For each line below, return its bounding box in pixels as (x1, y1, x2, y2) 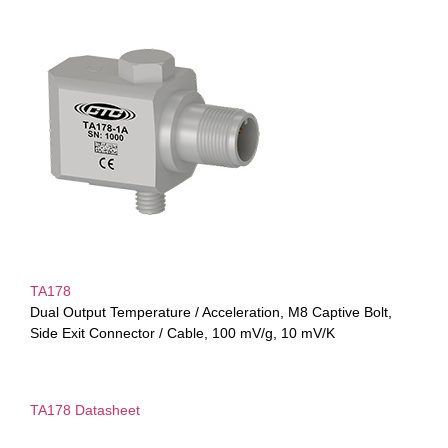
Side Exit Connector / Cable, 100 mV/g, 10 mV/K (30, 324, 335, 341)
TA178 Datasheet (30, 402, 140, 418)
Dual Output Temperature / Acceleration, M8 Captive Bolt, (30, 303, 392, 320)
